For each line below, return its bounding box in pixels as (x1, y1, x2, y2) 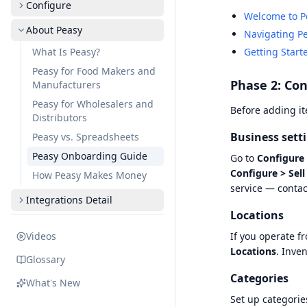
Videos (26, 230, 56, 243)
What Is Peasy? (32, 45, 100, 58)
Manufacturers (32, 78, 101, 91)
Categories (230, 271, 288, 286)
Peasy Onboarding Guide (32, 149, 147, 162)
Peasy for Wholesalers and (32, 97, 153, 110)
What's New (26, 276, 80, 289)
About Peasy (26, 23, 82, 36)
